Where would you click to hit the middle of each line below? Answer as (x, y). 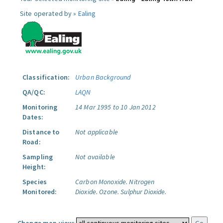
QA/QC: (34, 92)
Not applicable (97, 132)
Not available (95, 157)
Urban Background (103, 77)
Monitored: (40, 192)
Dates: (33, 117)
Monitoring (40, 107)
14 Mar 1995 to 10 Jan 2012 (115, 107)
